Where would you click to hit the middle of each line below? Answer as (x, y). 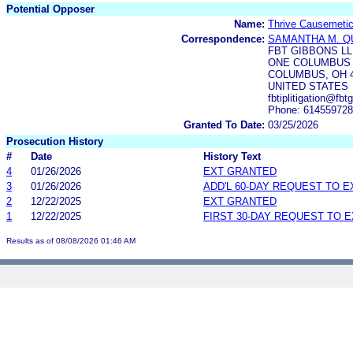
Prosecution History (55, 141)
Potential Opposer (50, 9)
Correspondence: (223, 39)
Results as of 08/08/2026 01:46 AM (71, 240)
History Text (232, 156)
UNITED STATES (308, 86)
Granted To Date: (224, 124)
